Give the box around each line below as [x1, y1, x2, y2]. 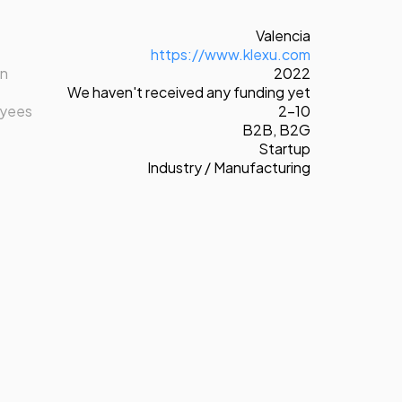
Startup [258, 138, 310, 158]
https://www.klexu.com [151, 44, 310, 64]
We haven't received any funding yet [67, 82, 310, 101]
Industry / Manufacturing [147, 157, 310, 177]
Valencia [256, 25, 310, 45]
